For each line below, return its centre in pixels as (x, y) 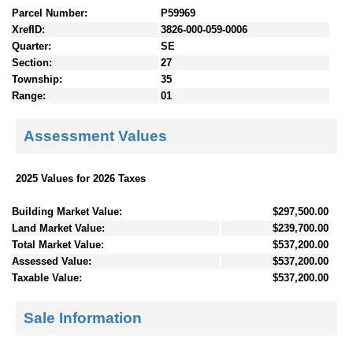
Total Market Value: (58, 244)
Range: (29, 95)
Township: (37, 79)
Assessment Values (95, 136)
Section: (32, 62)
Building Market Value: (67, 211)
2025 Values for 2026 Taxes (81, 178)
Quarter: (32, 46)
